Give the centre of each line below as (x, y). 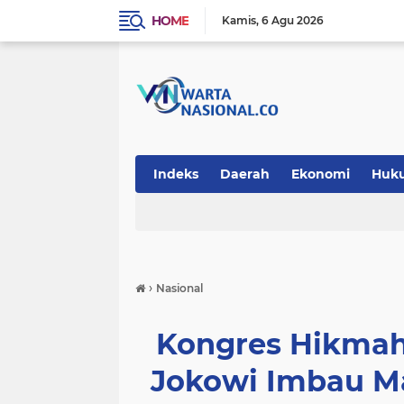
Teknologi (186, 212)
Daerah (245, 174)
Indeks (176, 174)
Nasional (179, 288)
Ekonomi (321, 174)
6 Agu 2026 (293, 20)
